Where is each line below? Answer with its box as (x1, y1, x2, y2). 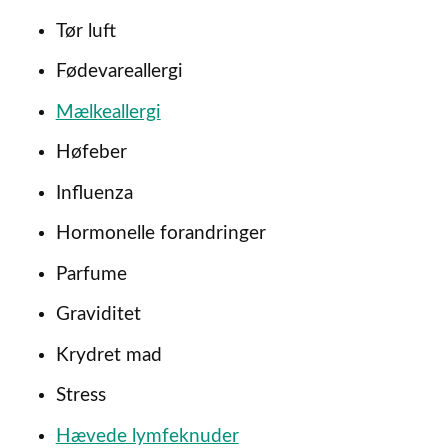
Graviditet (55, 305, 141, 325)
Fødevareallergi (55, 62, 183, 82)
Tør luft (55, 21, 116, 41)
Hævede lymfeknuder (55, 426, 239, 446)
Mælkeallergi (55, 102, 161, 122)
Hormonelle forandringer (55, 224, 266, 244)
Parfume (55, 264, 127, 284)
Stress (55, 386, 106, 406)
